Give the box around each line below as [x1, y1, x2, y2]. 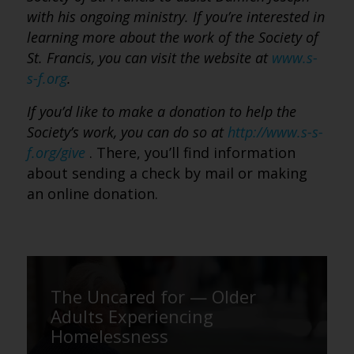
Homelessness [50, 324, 168, 348]
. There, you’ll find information [88, 143, 296, 162]
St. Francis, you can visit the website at [26, 48, 272, 67]
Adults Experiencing [50, 304, 213, 328]
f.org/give [26, 143, 89, 162]
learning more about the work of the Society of [26, 28, 318, 47]
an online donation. [26, 184, 158, 203]
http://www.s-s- [227, 122, 323, 141]
